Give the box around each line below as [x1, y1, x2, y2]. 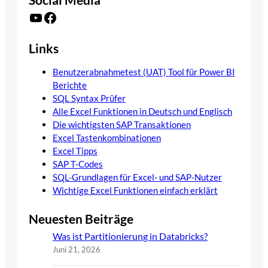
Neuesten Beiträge [29, 212, 133, 227]
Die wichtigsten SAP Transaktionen [53, 118, 191, 130]
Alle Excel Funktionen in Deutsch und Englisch [53, 105, 232, 117]
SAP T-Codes [53, 158, 103, 169]
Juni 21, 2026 [53, 245, 100, 255]
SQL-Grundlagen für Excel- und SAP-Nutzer [53, 171, 222, 182]
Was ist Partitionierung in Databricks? [53, 230, 208, 242]
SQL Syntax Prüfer [53, 92, 126, 103]
